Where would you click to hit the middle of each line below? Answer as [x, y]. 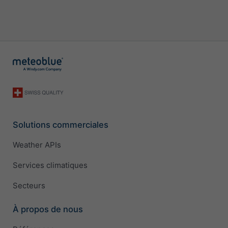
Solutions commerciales [61, 124]
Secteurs [29, 186]
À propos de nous [48, 209]
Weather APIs [37, 145]
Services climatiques [50, 165]
